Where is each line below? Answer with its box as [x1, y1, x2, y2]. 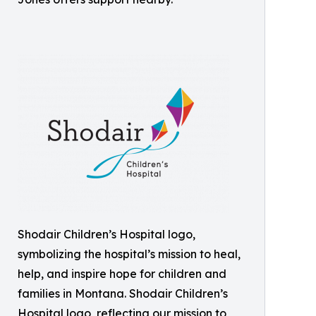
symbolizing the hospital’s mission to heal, [18, 247, 241, 261]
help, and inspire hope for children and [18, 267, 226, 281]
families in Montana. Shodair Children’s [18, 286, 228, 300]
